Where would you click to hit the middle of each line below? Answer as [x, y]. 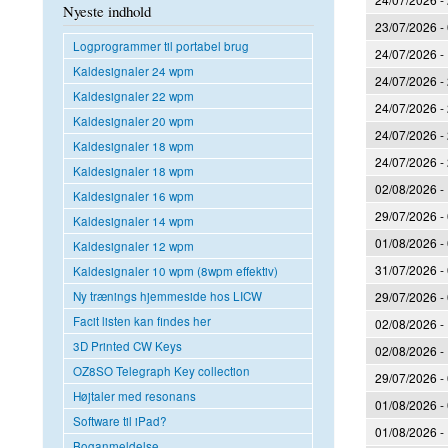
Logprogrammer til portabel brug [161, 45]
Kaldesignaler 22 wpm [133, 95]
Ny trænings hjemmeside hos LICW [167, 295]
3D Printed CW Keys [127, 345]
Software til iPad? [120, 420]
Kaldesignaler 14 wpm [133, 220]
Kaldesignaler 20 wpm [133, 120]
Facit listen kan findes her [142, 320]
